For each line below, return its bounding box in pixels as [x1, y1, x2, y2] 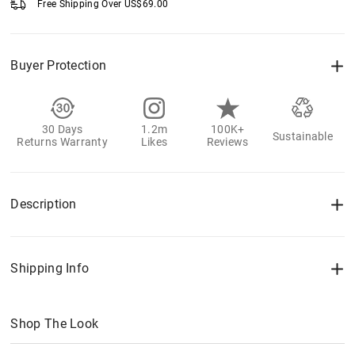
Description [10, 197, 77, 212]
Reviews [206, 136, 249, 149]
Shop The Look [10, 316, 99, 332]
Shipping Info [10, 261, 90, 277]
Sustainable [272, 130, 334, 143]
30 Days [41, 123, 83, 136]
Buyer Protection [10, 58, 107, 74]
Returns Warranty [17, 136, 109, 149]
